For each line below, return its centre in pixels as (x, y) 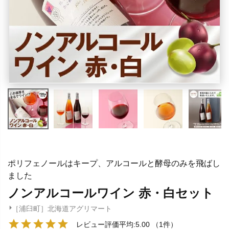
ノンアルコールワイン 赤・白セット (111, 193)
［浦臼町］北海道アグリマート (62, 208)
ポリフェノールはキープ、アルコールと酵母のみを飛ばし (114, 163)
